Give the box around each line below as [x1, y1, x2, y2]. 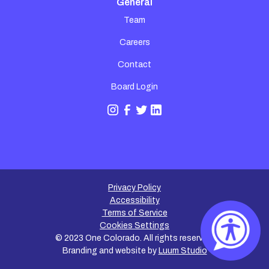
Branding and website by [62, 246, 159, 255]
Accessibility [109, 195, 160, 205]
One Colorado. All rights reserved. [83, 233, 214, 243]
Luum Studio [158, 246, 207, 255]
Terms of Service [101, 208, 168, 217]
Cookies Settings [100, 220, 169, 230]
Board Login [111, 82, 158, 91]
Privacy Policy [108, 183, 161, 192]
